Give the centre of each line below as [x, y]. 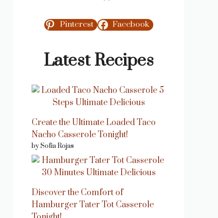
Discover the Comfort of [77, 193]
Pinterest [76, 25]
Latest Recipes [99, 61]
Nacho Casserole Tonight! [80, 135]
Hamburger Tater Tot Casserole [93, 205]
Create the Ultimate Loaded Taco [94, 123]
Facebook [131, 25]
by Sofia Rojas [53, 146]
